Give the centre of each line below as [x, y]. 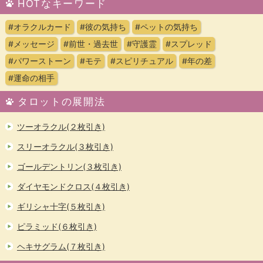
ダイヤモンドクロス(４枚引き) [73, 186]
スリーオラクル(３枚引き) [65, 146]
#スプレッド [188, 43]
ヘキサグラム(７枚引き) [61, 246]
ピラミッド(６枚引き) [57, 226]
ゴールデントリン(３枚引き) [69, 166]
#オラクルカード [39, 26]
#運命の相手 [31, 77]
